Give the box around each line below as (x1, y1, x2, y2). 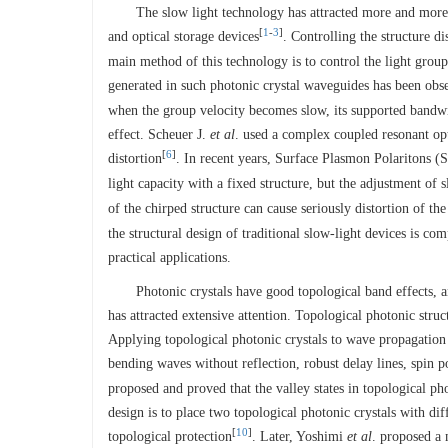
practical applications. (108, 250, 231, 265)
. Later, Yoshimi (252, 429, 347, 444)
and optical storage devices (108, 29, 259, 44)
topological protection (108, 429, 232, 444)
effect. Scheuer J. (108, 127, 210, 142)
